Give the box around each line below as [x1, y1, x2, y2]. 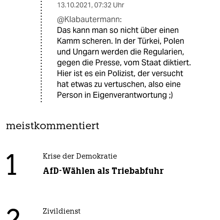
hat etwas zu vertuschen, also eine [57, 79, 181, 89]
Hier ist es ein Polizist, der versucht [57, 68, 183, 79]
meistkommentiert [6, 121, 99, 132]
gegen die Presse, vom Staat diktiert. [57, 57, 191, 68]
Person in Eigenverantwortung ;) [57, 89, 173, 100]
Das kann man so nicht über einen [57, 25, 179, 35]
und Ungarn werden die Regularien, [57, 46, 184, 57]
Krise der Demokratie [42, 153, 117, 161]
